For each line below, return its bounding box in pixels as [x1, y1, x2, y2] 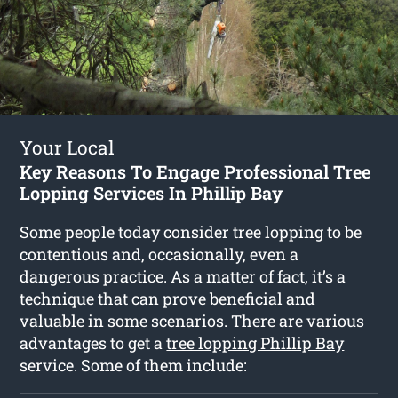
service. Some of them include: [20, 354, 248, 376]
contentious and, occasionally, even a [20, 243, 299, 265]
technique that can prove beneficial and [20, 287, 316, 309]
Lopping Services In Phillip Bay [20, 180, 283, 204]
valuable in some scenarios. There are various [20, 309, 365, 331]
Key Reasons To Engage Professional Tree [20, 159, 371, 183]
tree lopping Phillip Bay [166, 331, 345, 354]
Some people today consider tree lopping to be [20, 220, 362, 243]
